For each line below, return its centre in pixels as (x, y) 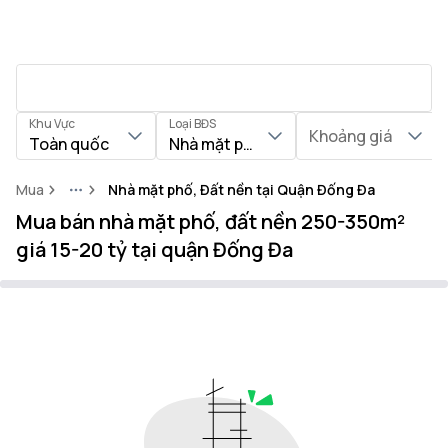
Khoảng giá (350, 136)
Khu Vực (52, 123)
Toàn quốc (69, 144)
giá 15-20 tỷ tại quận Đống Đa (154, 249)
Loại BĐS (192, 123)
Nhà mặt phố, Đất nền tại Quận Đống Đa (241, 189)
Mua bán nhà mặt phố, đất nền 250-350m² (210, 221)
